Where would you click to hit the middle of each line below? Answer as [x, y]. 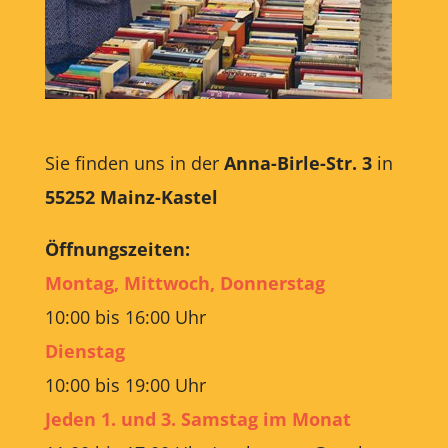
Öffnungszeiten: [122, 248]
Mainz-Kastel [158, 196]
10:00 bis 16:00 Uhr [125, 316]
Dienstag [84, 350]
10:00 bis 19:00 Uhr [125, 384]
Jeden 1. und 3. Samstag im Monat [197, 418]
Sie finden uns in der [134, 162]
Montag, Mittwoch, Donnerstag [184, 282]
